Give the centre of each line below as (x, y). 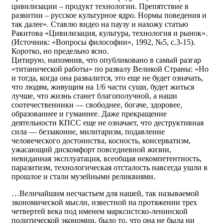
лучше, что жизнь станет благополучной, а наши (94, 96)
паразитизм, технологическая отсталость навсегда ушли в (110, 167)
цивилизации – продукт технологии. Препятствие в (100, 6)
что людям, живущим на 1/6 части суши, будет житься (103, 87)
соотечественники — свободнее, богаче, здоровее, (97, 105)
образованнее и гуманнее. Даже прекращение (89, 114)
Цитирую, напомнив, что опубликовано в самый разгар (106, 60)
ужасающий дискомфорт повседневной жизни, (91, 150)
